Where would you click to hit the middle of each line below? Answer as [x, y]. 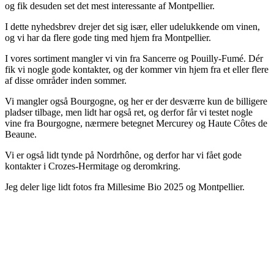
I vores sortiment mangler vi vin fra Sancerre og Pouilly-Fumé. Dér [134, 59]
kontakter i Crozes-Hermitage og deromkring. [93, 166]
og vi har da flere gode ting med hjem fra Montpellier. [108, 38]
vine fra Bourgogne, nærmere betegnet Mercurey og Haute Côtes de [136, 124]
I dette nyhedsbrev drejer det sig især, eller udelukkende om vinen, [132, 27]
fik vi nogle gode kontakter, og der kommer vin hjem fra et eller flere [137, 70]
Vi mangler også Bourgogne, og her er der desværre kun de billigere [136, 102]
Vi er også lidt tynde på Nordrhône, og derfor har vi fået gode [123, 155]
